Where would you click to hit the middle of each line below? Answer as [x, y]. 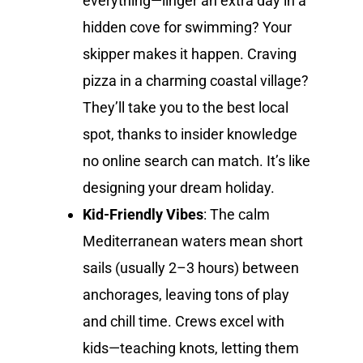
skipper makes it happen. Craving [190, 53]
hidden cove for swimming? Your [188, 27]
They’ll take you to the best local [186, 107]
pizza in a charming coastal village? [196, 80]
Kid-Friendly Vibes [143, 214]
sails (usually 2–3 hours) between [191, 267]
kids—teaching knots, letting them [191, 348]
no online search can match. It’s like [197, 160]
